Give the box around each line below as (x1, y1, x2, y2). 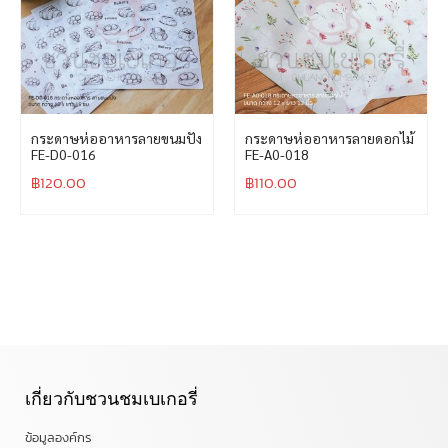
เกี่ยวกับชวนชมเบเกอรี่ (25, 385, 198, 413)
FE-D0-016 (31, 145, 96, 164)
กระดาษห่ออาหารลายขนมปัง (31, 129, 202, 148)
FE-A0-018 (245, 145, 309, 164)
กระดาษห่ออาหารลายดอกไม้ (245, 129, 414, 148)
